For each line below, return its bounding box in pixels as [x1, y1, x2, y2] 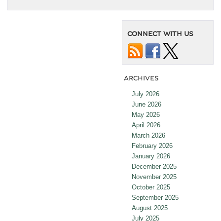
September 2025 [132, 194, 179, 202]
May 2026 [132, 111, 160, 119]
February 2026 [132, 142, 173, 150]
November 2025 [132, 173, 177, 181]
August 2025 [132, 204, 168, 212]
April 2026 [132, 121, 160, 129]
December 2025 [132, 163, 177, 171]
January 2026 [132, 152, 170, 160]
